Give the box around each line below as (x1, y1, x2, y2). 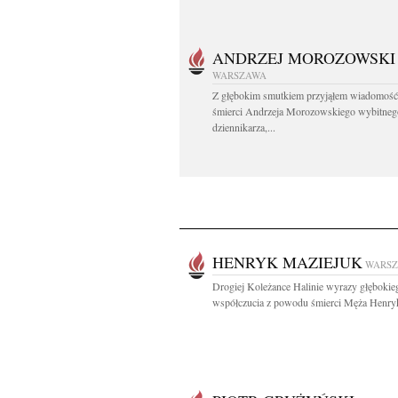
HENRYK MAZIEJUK (212, 251, 362, 273)
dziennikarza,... (212, 120, 275, 134)
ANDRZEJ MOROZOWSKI (212, 47, 395, 68)
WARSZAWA (212, 68, 267, 82)
